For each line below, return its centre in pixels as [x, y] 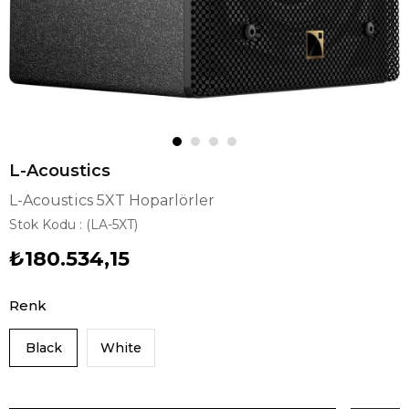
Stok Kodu [42, 225]
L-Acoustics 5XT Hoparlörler [112, 200]
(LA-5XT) [112, 225]
